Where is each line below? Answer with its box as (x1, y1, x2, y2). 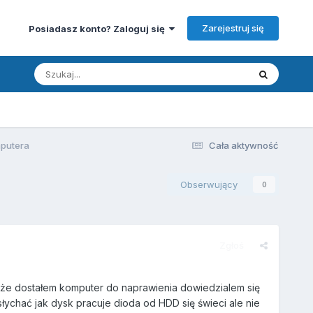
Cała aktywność (209, 139, 279, 151)
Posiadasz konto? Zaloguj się (29, 22, 170, 34)
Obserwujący (180, 178, 238, 190)
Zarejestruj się (202, 22, 265, 34)
